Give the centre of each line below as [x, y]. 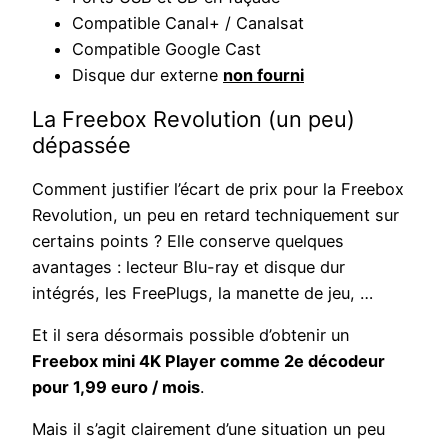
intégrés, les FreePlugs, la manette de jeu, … [202, 292]
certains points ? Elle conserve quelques [188, 240]
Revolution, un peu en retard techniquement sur [215, 214]
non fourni [263, 74]
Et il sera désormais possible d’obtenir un [191, 334]
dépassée [81, 144]
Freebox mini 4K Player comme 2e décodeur [208, 360]
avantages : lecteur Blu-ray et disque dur [188, 266]
